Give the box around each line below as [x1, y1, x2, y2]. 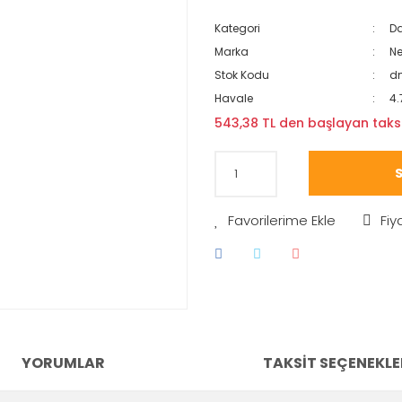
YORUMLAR [21, 352, 105, 373]
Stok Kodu [214, 67, 269, 83]
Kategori [214, 21, 260, 36]
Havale [214, 91, 253, 106]
